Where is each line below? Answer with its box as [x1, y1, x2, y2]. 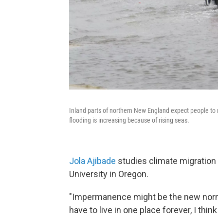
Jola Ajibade [69, 156, 116, 166]
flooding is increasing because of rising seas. [69, 116, 189, 124]
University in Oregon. [69, 169, 148, 179]
